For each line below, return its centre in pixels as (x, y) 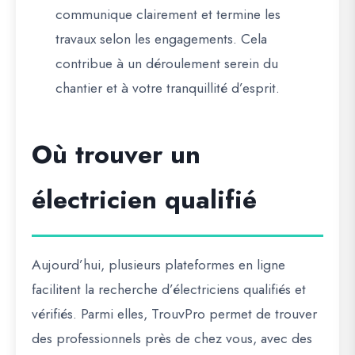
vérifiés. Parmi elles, (92, 314)
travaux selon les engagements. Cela (161, 39)
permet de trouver (261, 314)
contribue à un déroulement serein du (167, 63)
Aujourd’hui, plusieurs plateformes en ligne (158, 265)
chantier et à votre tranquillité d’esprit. (168, 88)
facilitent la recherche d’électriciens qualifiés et (169, 289)
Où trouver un (116, 155)
